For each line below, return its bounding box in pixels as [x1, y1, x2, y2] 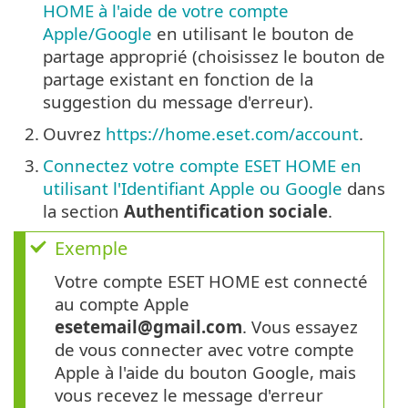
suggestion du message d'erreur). [43, 89, 313, 113]
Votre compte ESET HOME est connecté [55, 269, 368, 292]
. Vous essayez [242, 314, 358, 338]
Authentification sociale [124, 199, 328, 222]
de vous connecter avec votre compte [55, 337, 354, 361]
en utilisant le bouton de [152, 21, 354, 45]
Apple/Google [43, 21, 152, 45]
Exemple [55, 235, 127, 260]
